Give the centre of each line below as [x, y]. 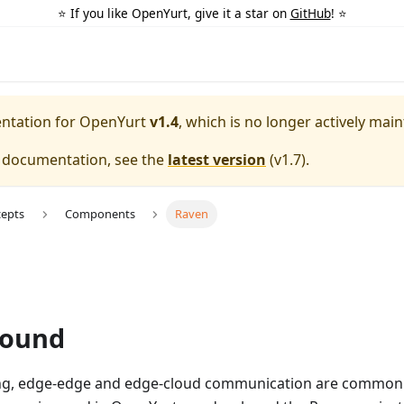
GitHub [310, 13]
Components [100, 214]
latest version [217, 160]
